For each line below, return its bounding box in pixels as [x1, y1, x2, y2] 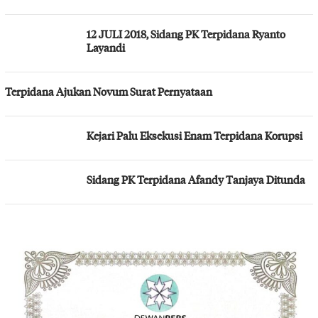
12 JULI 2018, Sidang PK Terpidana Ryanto [87, 26, 285, 41]
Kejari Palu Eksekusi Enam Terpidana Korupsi [87, 128, 302, 143]
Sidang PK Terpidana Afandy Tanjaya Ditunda [87, 172, 305, 187]
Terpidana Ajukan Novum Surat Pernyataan [5, 84, 212, 99]
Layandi [87, 40, 125, 55]
